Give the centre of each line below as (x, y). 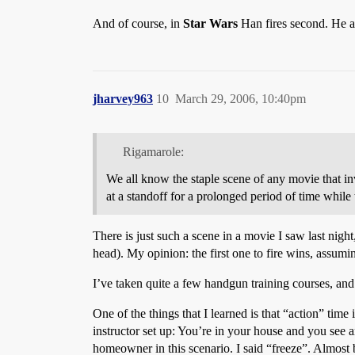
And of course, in (138, 23)
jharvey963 (123, 98)
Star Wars (210, 23)
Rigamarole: (153, 151)
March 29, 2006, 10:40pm (240, 98)
